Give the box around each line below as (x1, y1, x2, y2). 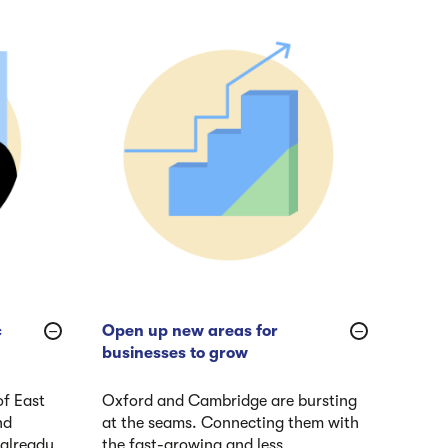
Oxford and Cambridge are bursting (102, 391, 357, 410)
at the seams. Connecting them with (102, 413, 359, 432)
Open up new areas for (102, 321, 278, 340)
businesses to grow (102, 343, 248, 362)
